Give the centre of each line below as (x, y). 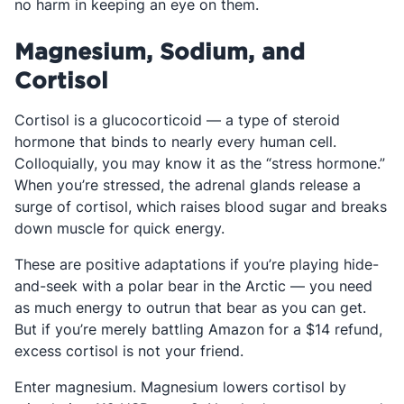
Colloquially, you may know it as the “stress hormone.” (200, 163)
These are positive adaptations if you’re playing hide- (197, 264)
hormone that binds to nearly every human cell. (175, 142)
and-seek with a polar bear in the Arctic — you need (193, 286)
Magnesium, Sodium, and (160, 51)
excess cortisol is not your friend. (131, 351)
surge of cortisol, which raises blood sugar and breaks (201, 207)
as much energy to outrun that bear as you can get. (190, 308)
